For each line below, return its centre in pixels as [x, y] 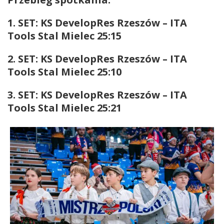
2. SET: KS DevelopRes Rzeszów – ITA [97, 58]
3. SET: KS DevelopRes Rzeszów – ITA [97, 94]
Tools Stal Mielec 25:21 [64, 107]
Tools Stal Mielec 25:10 [64, 71]
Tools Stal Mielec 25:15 [64, 35]
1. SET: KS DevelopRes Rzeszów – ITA [97, 22]
